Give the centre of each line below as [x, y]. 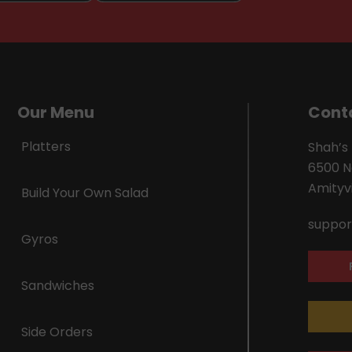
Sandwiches [58, 285]
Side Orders [57, 332]
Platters [46, 146]
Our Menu [56, 112]
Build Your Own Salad [85, 192]
